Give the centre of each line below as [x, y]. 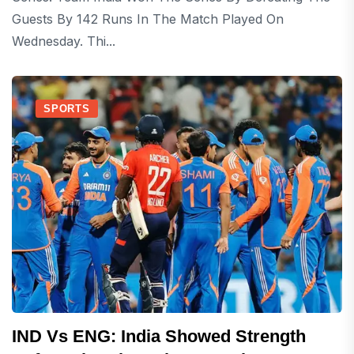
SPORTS [67, 109]
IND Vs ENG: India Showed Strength [159, 336]
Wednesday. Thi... [64, 41]
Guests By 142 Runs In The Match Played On [148, 19]
